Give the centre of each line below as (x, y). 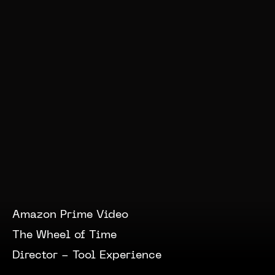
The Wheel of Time (64, 235)
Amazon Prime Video (70, 215)
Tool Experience (117, 256)
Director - (42, 256)
